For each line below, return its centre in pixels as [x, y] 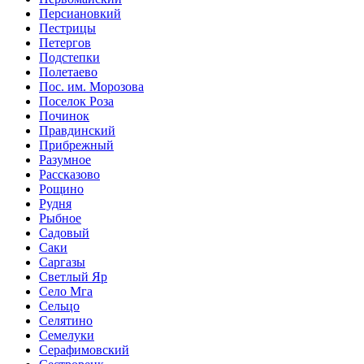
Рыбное [60, 219]
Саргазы [62, 262]
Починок [64, 116]
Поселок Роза [76, 102]
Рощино [61, 189]
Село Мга [66, 292]
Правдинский [77, 131]
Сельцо [59, 306]
